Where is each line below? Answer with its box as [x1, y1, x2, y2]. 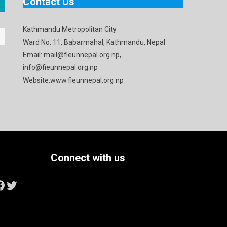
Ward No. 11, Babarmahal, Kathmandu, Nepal [23, 37, 166, 46]
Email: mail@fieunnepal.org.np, [23, 50, 122, 59]
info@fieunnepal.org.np [23, 63, 98, 71]
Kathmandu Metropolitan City [23, 25, 117, 33]
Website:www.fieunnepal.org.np [23, 75, 124, 84]
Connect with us [51, 151, 126, 164]
